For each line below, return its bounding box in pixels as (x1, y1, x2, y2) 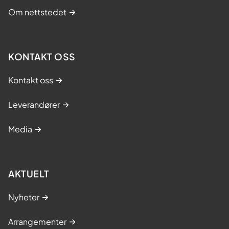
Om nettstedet (8, 6, 66, 17)
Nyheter (8, 191, 39, 202)
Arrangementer (8, 216, 66, 227)
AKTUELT (8, 167, 50, 179)
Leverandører (8, 99, 60, 110)
